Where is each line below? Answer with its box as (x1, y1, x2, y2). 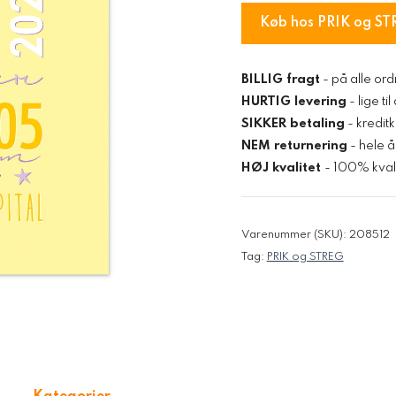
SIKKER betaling (240, 117, 345, 130)
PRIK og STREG (266, 251, 344, 263)
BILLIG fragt (240, 72, 320, 86)
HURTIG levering (240, 95, 346, 108)
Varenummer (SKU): (240, 229, 349, 241)
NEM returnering (240, 139, 347, 152)
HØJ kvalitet (240, 161, 324, 174)
